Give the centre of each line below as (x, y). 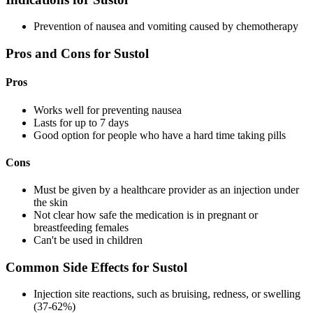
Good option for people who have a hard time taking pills (160, 135)
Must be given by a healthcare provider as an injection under (166, 190)
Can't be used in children (88, 240)
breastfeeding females (81, 228)
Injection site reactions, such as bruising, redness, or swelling (167, 294)
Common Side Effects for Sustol (96, 267)
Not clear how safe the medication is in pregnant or (146, 215)
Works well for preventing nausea (108, 110)
